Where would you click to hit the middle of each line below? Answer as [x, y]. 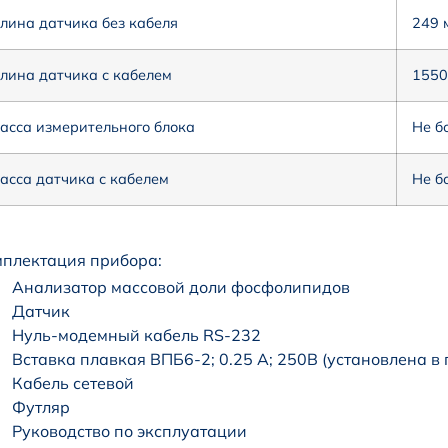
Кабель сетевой [73, 383]
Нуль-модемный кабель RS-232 [136, 335]
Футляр [41, 407]
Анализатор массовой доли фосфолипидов [181, 287]
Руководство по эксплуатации [129, 431]
